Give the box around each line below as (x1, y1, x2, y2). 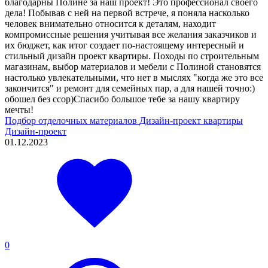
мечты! (5, 104, 33, 115)
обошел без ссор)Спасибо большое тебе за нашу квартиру (5, 93, 240, 104)
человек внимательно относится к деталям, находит (5, 18, 216, 29)
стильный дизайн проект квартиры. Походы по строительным (5, 50, 259, 61)
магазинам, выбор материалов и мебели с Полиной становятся (5, 61, 261, 72)
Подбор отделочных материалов (5, 115, 139, 126)
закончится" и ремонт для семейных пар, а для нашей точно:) (5, 83, 255, 93)
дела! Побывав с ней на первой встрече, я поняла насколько (5, 7, 249, 18)
